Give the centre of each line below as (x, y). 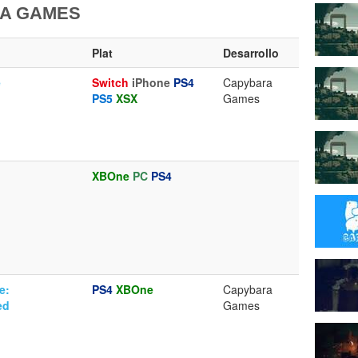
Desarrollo (251, 53)
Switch (110, 83)
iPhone (151, 83)
